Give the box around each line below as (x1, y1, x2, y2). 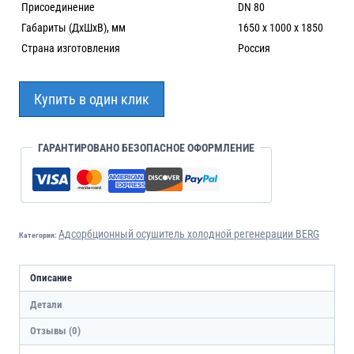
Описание (29, 272, 72, 284)
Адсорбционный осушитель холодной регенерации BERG (58, 227, 319, 240)
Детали (29, 298, 62, 311)
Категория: (19, 230, 58, 239)
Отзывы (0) (29, 325, 81, 337)
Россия (238, 42, 270, 55)
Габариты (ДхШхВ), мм (21, 21, 126, 35)
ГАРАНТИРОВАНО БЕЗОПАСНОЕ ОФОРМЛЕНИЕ (38, 141, 254, 154)
